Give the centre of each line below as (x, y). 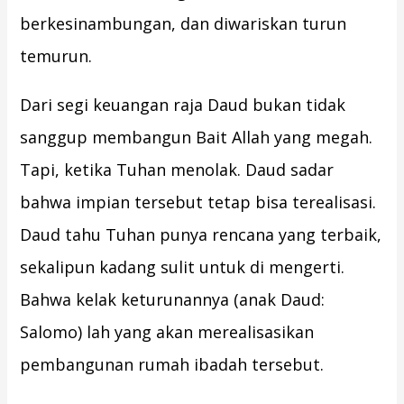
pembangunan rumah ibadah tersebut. (172, 365)
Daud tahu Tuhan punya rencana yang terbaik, (201, 235)
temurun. (56, 56)
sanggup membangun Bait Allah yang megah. (197, 138)
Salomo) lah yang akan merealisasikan (167, 332)
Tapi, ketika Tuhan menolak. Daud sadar (177, 170)
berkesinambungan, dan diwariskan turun (184, 24)
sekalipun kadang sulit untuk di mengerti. (183, 267)
